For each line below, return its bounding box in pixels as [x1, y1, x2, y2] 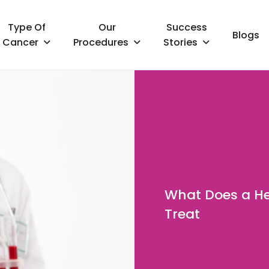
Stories [163, 35, 198, 49]
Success [166, 20, 207, 34]
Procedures [73, 35, 129, 49]
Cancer [2, 35, 39, 49]
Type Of [7, 20, 46, 34]
